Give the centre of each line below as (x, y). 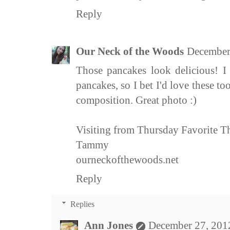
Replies (82, 204)
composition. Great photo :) (136, 100)
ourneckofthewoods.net (127, 160)
